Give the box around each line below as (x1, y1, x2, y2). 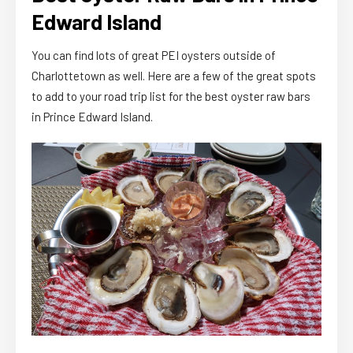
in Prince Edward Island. (32, 109, 153, 124)
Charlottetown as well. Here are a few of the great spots (32, 68, 316, 83)
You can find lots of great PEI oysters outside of (32, 47, 276, 62)
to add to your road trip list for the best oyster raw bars (32, 88, 310, 103)
